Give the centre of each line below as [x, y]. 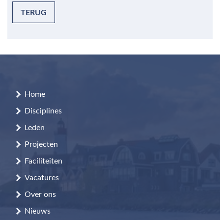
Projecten [41, 144]
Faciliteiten [43, 161]
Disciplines [43, 111]
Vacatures [42, 178]
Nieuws [38, 211]
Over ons [40, 194]
